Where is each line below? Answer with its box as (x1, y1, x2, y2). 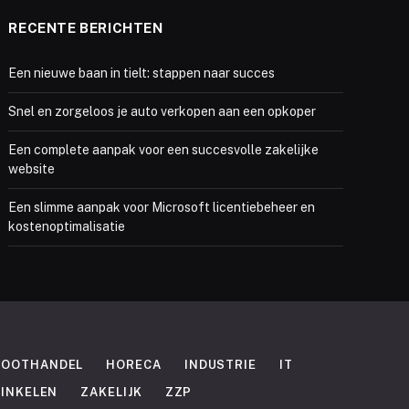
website (8, 162, 56, 177)
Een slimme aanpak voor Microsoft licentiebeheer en (8, 200, 316, 215)
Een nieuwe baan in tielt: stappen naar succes (8, 66, 276, 81)
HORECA (106, 358, 162, 372)
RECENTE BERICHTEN (8, 20, 163, 37)
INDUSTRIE (184, 358, 257, 372)
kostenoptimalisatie (8, 219, 126, 235)
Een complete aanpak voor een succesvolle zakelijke (8, 142, 320, 158)
